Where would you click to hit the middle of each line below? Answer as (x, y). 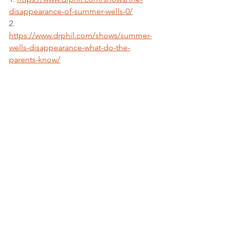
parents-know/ (35, 60)
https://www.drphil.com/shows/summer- (80, 35)
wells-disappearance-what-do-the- (70, 47)
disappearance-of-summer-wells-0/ (71, 11)
